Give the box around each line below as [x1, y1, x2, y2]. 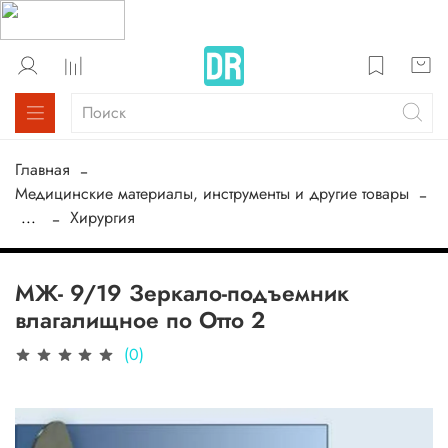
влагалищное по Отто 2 [15, 303, 265, 337]
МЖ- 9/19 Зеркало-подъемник [15, 276, 349, 310]
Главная [15, 158, 70, 182]
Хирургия [70, 206, 135, 230]
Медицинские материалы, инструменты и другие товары [15, 182, 409, 206]
